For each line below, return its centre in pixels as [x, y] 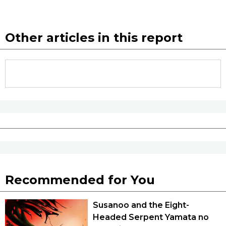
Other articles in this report [94, 37]
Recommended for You [80, 180]
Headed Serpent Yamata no [151, 217]
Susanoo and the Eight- [141, 205]
